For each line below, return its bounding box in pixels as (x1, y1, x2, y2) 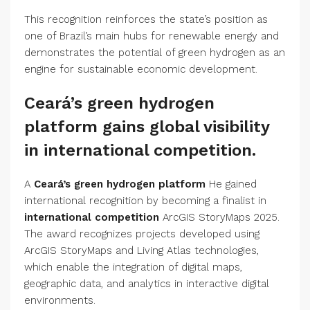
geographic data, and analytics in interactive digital (24, 277, 269, 291)
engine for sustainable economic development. (24, 63, 257, 76)
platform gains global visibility (24, 117, 269, 137)
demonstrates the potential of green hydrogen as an (24, 46, 285, 60)
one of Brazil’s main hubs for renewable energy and (24, 30, 279, 43)
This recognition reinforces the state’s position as (24, 13, 268, 26)
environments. (24, 294, 95, 307)
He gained (206, 178, 257, 191)
